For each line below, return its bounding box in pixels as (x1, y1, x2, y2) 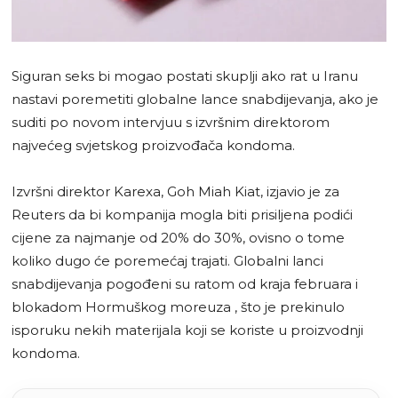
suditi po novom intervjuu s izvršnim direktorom (12, 113, 330, 131)
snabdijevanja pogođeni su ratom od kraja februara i (12, 275, 358, 292)
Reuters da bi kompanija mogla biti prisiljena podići (12, 205, 353, 223)
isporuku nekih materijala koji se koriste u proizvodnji (12, 321, 363, 338)
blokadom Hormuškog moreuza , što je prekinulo (12, 298, 345, 315)
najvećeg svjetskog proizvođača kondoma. (12, 136, 295, 154)
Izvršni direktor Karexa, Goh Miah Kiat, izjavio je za (12, 182, 339, 200)
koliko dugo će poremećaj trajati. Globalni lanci (12, 251, 323, 269)
